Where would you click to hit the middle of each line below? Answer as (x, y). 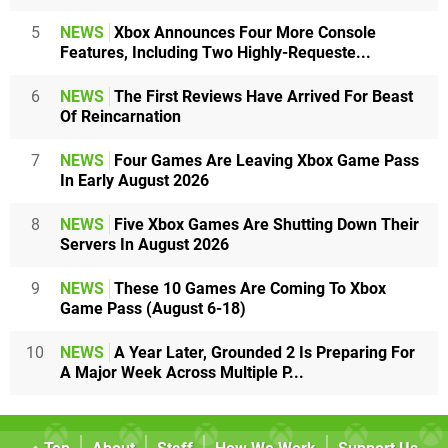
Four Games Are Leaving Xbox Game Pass (264, 161)
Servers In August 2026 (144, 245)
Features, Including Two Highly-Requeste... (215, 53)
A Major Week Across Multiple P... (182, 373)
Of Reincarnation (120, 117)
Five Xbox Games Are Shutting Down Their (264, 225)
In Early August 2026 (134, 181)
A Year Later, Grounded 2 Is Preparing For (262, 353)
